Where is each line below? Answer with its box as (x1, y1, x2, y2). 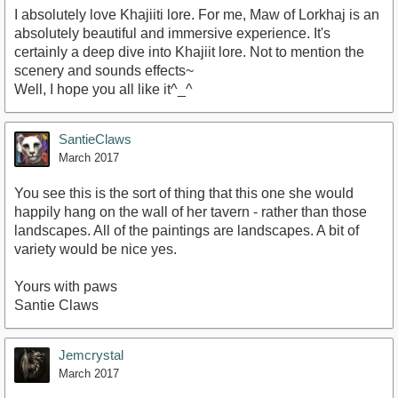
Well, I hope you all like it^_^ (14, 82, 193, 98)
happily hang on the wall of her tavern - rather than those (14, 204, 367, 220)
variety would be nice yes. (14, 242, 177, 258)
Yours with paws (14, 279, 117, 295)
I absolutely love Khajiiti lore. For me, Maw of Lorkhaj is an (14, 7, 379, 23)
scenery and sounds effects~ (14, 63, 194, 79)
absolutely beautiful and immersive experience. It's (14, 26, 330, 42)
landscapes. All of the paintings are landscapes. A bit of (14, 223, 359, 239)
